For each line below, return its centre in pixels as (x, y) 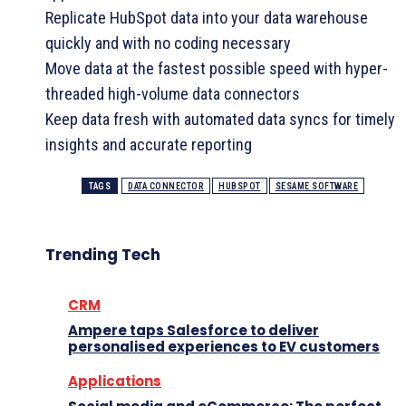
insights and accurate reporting (149, 144)
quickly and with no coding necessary (168, 43)
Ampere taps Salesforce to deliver (193, 330)
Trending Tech (103, 254)
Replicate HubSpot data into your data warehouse (207, 17)
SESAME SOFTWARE (316, 186)
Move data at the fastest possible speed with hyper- (217, 68)
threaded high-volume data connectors (173, 93)
